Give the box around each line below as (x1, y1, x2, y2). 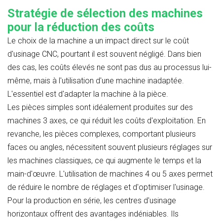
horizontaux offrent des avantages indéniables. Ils (7, 209, 179, 219)
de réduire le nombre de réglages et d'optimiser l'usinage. (7, 182, 205, 192)
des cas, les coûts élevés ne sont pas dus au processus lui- (7, 62, 212, 72)
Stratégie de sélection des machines (7, 6, 203, 20)
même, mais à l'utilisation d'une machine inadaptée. (7, 75, 184, 85)
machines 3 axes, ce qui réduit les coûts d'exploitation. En (7, 115, 206, 125)
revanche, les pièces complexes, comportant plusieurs (7, 129, 196, 139)
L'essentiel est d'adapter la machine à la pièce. (7, 89, 168, 99)
